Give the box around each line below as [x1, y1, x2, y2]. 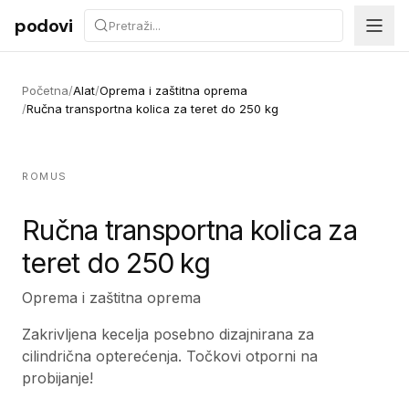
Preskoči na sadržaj [14, 8, 150, 26]
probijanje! [22, 369, 93, 387]
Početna [22, 83, 68, 98]
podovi [15, 14, 73, 37]
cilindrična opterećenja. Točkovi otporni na [22, 347, 318, 365]
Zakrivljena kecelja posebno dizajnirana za [22, 325, 314, 343]
